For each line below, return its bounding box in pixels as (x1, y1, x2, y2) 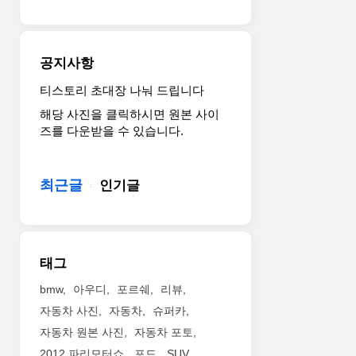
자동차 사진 (40, 304, 99, 318)
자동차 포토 (134, 326, 194, 339)
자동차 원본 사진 (40, 326, 125, 339)
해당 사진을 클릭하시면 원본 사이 (40, 107, 220, 122)
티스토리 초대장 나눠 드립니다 (40, 83, 205, 98)
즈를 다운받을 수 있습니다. (40, 124, 184, 138)
